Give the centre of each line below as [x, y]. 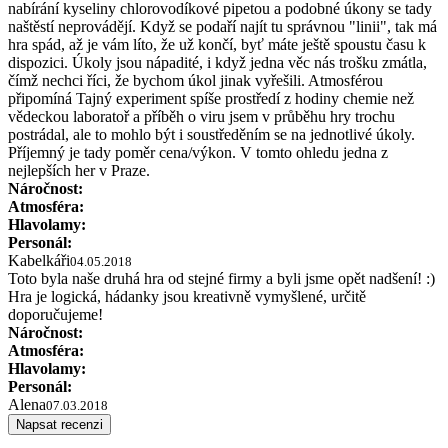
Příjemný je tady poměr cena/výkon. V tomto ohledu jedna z [198, 152]
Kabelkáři [39, 260]
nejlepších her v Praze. [79, 170]
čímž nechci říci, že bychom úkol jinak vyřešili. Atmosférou [195, 80]
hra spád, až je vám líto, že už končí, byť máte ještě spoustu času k [217, 44]
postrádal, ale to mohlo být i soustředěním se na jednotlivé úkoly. [211, 134]
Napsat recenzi [59, 424]
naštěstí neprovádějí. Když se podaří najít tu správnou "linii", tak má [222, 26]
